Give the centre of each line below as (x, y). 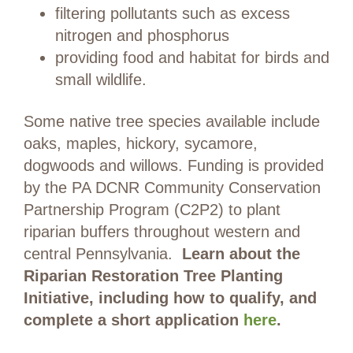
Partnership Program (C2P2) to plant (152, 210)
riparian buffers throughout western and (162, 232)
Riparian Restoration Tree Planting (153, 276)
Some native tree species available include (172, 122)
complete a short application (134, 320)
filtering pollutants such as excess (173, 14)
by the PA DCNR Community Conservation (172, 188)
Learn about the (241, 254)
